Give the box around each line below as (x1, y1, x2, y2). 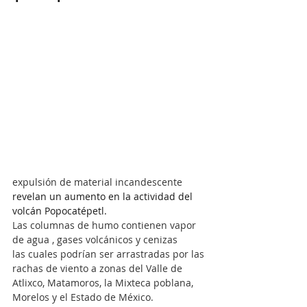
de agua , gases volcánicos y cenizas (12, 232, 177, 246)
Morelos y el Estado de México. (12, 290, 153, 304)
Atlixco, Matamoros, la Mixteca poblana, (12, 275, 196, 289)
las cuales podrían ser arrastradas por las (12, 247, 207, 260)
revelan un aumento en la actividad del (12, 189, 195, 203)
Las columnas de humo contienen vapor (12, 218, 199, 232)
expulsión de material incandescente (12, 175, 185, 188)
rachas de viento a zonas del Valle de (12, 261, 185, 275)
